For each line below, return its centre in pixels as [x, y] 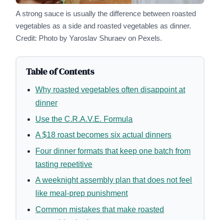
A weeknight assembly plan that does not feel [114, 180]
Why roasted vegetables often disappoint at [110, 89]
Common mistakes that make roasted [100, 209]
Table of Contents [60, 71]
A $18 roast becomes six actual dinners [104, 135]
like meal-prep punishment [82, 193]
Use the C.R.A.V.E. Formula [84, 119]
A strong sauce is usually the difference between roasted [106, 14]
